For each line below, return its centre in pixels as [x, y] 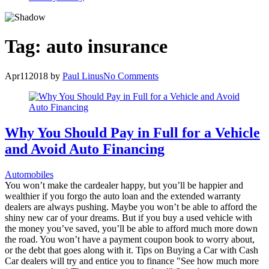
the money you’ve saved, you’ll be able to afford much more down [131, 228]
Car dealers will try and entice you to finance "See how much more [132, 261]
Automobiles [29, 174]
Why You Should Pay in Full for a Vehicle [132, 132]
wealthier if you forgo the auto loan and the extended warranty [123, 196]
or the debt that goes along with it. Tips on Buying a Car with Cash [131, 250]
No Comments [131, 76]
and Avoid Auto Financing [85, 149]
